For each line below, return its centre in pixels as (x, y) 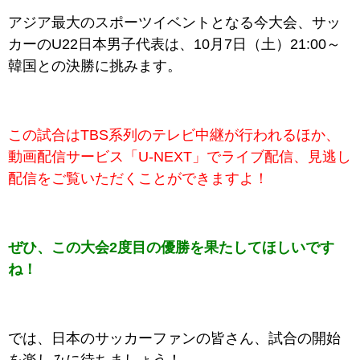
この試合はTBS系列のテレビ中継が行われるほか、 (174, 135)
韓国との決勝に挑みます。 (95, 66)
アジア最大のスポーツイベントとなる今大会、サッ (174, 22)
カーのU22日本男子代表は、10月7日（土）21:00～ (174, 44)
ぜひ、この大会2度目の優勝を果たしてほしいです (171, 247)
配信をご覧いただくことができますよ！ (138, 178)
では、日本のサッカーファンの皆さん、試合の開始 (174, 338)
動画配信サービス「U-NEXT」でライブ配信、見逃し (180, 157)
